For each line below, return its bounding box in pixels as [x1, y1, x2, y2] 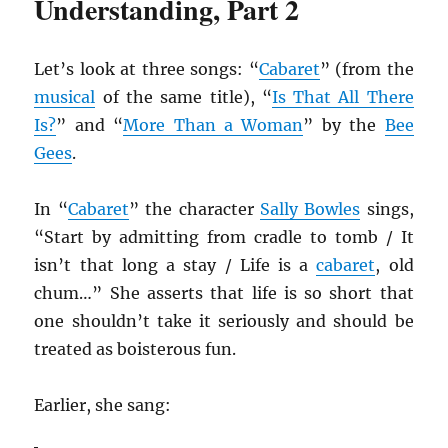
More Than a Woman [123, 115, 304, 136]
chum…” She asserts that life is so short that [34, 283, 414, 304]
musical [34, 87, 96, 108]
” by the [303, 115, 385, 136]
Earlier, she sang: [34, 395, 172, 416]
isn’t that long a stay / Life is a [34, 255, 317, 276]
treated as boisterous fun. [34, 339, 237, 360]
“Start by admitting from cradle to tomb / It [34, 227, 414, 248]
